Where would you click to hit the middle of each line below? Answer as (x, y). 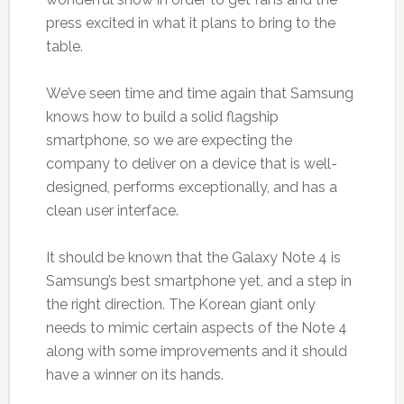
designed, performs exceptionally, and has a (191, 187)
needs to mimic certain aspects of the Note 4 (196, 327)
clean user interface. (112, 210)
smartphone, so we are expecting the (169, 140)
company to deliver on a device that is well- (191, 163)
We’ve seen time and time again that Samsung (199, 93)
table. (64, 46)
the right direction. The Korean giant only (180, 304)
